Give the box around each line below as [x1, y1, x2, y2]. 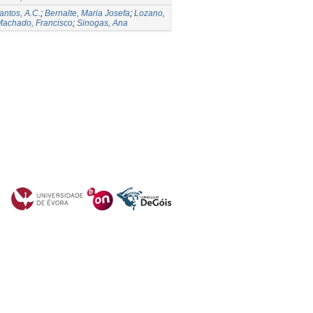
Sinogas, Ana [77, 17, 128, 28]
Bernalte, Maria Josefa [45, 8, 130, 18]
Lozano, [134, 8, 165, 18]
